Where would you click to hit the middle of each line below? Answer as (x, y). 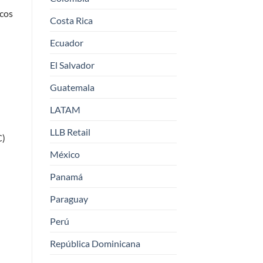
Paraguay (69, 199)
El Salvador (72, 65)
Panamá (66, 177)
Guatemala (72, 87)
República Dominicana (95, 244)
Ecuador (66, 43)
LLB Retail (70, 132)
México (65, 154)
